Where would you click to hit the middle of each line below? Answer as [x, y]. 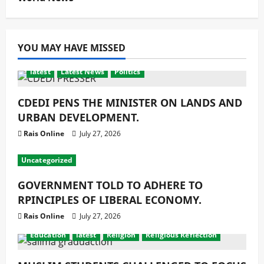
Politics [127, 72]
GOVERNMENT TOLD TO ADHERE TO [110, 185]
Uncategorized [47, 160]
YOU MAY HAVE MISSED [72, 48]
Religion [121, 235]
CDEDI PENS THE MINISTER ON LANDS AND [130, 103]
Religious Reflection [181, 235]
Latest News [82, 72]
